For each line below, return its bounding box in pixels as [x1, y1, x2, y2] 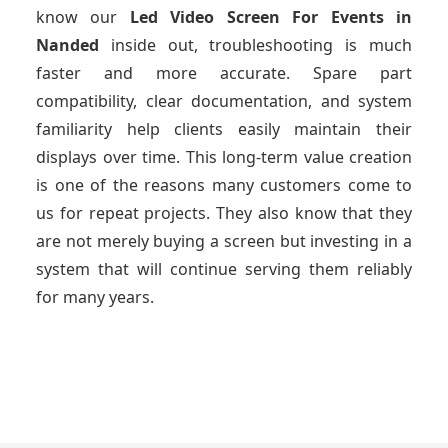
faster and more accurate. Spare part [36, 62, 412, 85]
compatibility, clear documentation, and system [36, 90, 412, 113]
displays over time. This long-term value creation [36, 146, 412, 169]
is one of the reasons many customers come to [36, 174, 412, 197]
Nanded [36, 34, 111, 57]
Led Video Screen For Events [129, 6, 397, 29]
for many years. [36, 286, 154, 309]
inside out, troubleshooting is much [110, 34, 413, 57]
